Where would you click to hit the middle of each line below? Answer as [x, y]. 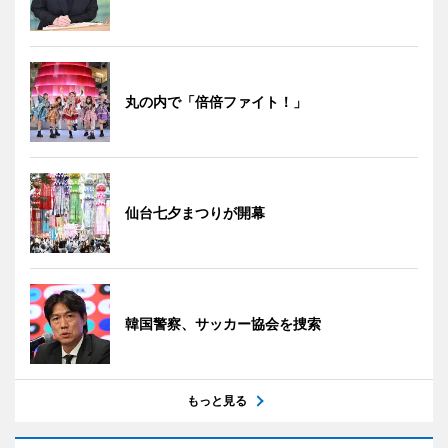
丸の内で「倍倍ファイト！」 [216, 101]
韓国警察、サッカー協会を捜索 [223, 323]
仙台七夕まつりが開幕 [195, 212]
